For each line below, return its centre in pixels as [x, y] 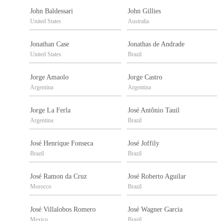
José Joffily [144, 144]
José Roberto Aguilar [157, 177]
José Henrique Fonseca [62, 144]
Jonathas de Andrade [156, 44]
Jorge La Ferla [50, 110]
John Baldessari [52, 11]
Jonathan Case [50, 44]
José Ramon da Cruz [58, 177]
